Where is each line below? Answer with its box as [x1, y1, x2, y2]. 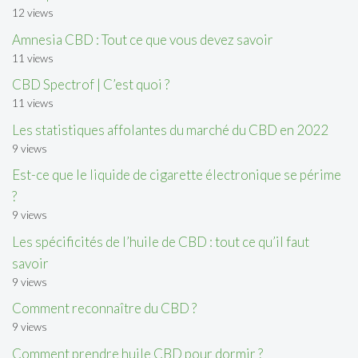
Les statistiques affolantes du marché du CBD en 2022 [12, 121, 328, 138]
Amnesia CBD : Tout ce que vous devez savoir [12, 30, 273, 48]
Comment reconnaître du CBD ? [12, 300, 197, 317]
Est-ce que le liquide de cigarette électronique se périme [12, 166, 341, 184]
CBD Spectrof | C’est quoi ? [12, 76, 169, 93]
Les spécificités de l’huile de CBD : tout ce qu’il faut [12, 233, 309, 250]
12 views [12, 6, 54, 20]
